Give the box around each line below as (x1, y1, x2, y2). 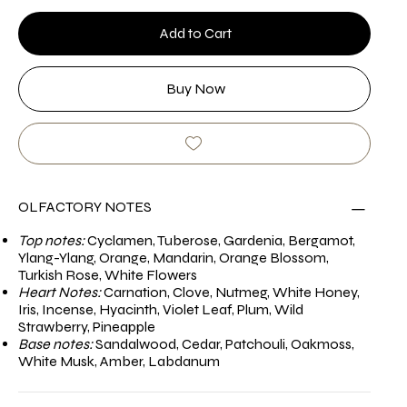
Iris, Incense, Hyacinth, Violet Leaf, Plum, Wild (18, 301, 303, 319)
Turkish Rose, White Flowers (18, 266, 197, 284)
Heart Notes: (18, 283, 101, 302)
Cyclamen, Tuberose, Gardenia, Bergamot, (84, 232, 355, 250)
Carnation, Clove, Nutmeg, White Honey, (101, 283, 360, 302)
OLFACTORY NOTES (18, 198, 152, 216)
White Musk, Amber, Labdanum (18, 352, 220, 371)
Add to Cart (159, 25, 232, 43)
